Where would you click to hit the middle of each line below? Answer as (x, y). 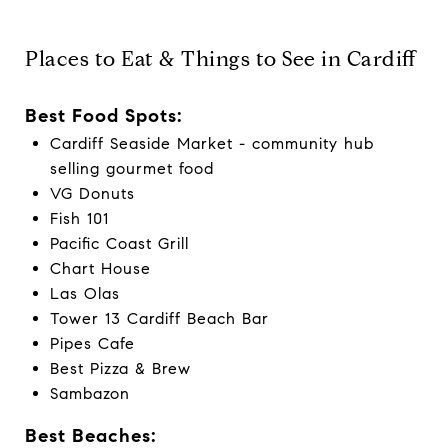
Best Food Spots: (104, 116)
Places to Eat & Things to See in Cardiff (221, 59)
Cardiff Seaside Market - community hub (211, 144)
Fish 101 (79, 219)
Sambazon (89, 394)
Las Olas (84, 294)
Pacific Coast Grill (119, 244)
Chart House (100, 269)
